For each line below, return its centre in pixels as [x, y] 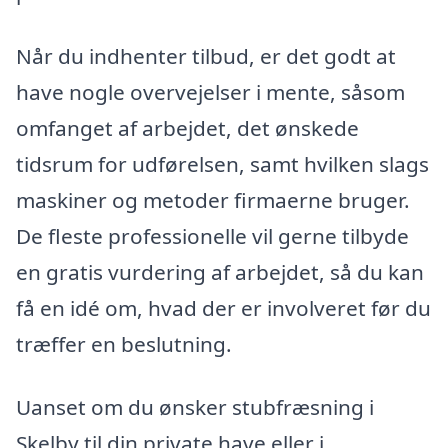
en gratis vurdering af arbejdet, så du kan [220, 271]
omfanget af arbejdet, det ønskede [187, 127]
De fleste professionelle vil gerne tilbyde [212, 235]
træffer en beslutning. [124, 343]
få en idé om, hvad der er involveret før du [223, 307]
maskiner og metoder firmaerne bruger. [213, 199]
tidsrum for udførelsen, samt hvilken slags [222, 163]
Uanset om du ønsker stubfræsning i [195, 407]
